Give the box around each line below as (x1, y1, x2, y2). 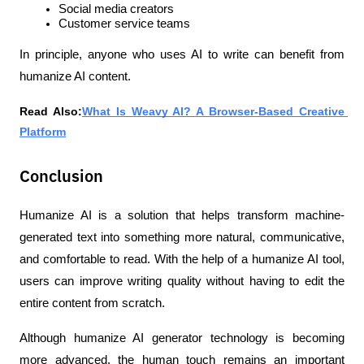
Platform (19, 125, 66, 139)
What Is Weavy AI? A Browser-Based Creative (81, 105, 345, 119)
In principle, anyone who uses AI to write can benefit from (19, 48, 344, 62)
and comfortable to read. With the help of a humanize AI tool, (19, 253, 344, 266)
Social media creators (58, 2, 174, 16)
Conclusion (19, 169, 103, 186)
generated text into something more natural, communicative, (19, 231, 344, 245)
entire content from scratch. (19, 297, 165, 310)
